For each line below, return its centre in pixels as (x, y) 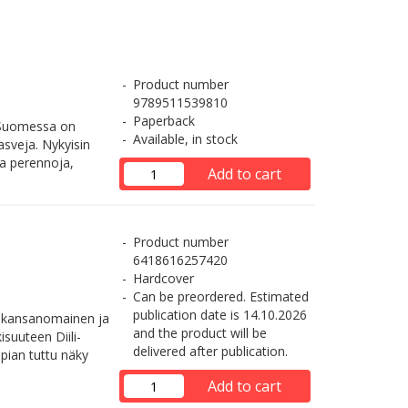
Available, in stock (185, 139)
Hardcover (163, 278)
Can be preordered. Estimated (220, 296)
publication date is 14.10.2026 (219, 315)
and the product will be (199, 333)
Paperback (163, 121)
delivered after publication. (210, 351)
